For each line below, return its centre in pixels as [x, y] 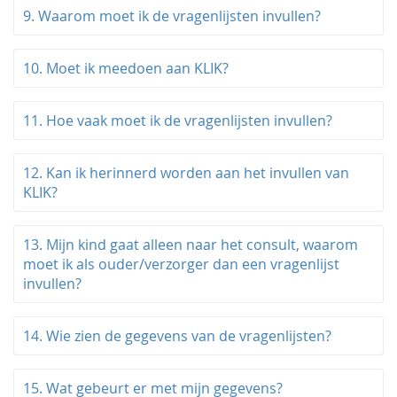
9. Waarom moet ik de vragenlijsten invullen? [172, 16]
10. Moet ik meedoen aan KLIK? [126, 68]
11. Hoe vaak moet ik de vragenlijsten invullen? [178, 121]
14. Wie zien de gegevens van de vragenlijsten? [177, 336]
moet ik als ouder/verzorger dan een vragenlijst [181, 264]
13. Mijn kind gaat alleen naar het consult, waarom [191, 245]
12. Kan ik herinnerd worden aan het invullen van [186, 173]
